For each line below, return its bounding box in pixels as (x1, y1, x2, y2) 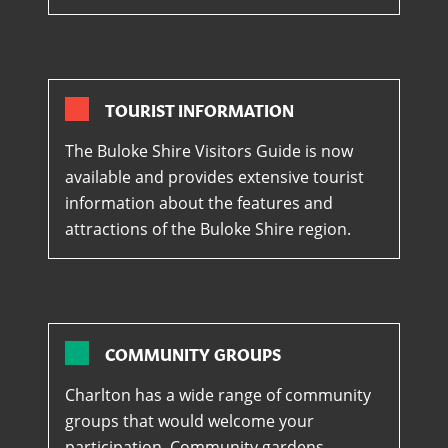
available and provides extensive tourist (65, 166, 364, 189)
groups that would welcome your (65, 410, 314, 433)
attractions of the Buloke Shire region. (65, 218, 351, 241)
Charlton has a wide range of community (65, 384, 371, 407)
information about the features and (65, 192, 333, 215)
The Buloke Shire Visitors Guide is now (65, 140, 353, 163)
